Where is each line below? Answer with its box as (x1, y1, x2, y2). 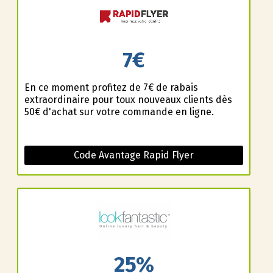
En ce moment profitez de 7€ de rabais (24, 81, 198, 93)
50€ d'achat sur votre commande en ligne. (24, 105, 214, 118)
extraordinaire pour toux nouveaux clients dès (24, 93, 232, 105)
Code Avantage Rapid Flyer (74, 149, 194, 161)
